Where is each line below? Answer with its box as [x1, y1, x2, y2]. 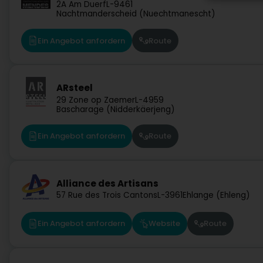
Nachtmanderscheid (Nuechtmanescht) [56, 8, 215, 20]
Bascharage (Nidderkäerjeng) [56, 103, 175, 115]
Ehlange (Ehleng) [183, 189, 250, 201]
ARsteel [56, 82, 93, 95]
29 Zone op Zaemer [56, 94, 135, 106]
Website [149, 218, 180, 230]
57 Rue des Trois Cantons [56, 189, 157, 201]
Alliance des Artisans [56, 177, 159, 190]
